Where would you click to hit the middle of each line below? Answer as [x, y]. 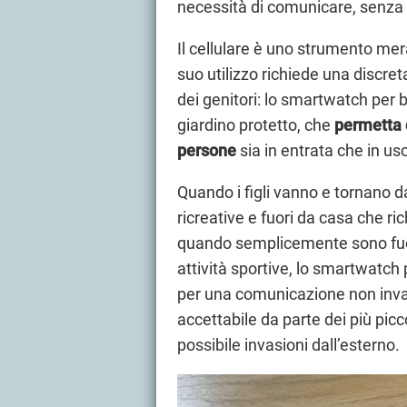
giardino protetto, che [256, 124]
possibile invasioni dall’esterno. [288, 344]
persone [207, 150]
